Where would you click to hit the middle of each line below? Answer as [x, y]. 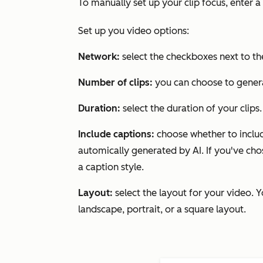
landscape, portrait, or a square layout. [163, 209]
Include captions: [117, 134]
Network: [99, 57]
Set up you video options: [135, 31]
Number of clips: [117, 82]
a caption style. [112, 167]
